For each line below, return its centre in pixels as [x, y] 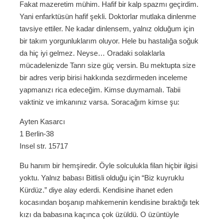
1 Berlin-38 [37, 134]
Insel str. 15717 [44, 146]
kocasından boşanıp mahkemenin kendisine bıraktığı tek [109, 202]
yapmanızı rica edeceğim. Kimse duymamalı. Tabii [100, 90]
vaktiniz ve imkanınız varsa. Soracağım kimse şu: [99, 102]
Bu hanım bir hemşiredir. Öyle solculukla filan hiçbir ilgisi [109, 166]
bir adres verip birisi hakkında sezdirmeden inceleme [103, 78]
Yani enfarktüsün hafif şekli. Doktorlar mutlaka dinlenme [108, 17]
